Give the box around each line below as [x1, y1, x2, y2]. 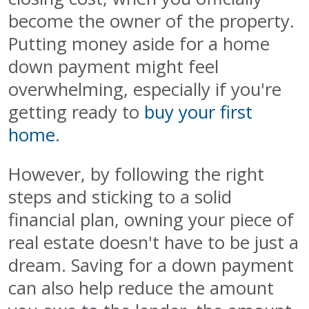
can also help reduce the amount [8, 275, 274, 300]
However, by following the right [8, 161, 264, 186]
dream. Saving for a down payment [8, 252, 294, 277]
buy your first [144, 99, 252, 124]
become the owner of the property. [8, 8, 295, 33]
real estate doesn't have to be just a [8, 230, 299, 255]
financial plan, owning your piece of [8, 207, 294, 232]
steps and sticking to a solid [8, 184, 232, 209]
